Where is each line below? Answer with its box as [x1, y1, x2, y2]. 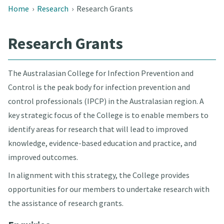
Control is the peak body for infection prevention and [7, 82, 190, 92]
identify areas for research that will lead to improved [7, 124, 188, 134]
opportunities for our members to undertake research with [7, 184, 209, 194]
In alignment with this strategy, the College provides [7, 170, 189, 180]
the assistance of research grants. [7, 198, 123, 208]
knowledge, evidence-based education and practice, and [7, 138, 196, 148]
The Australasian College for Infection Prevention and [7, 68, 193, 78]
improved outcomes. [7, 152, 78, 162]
